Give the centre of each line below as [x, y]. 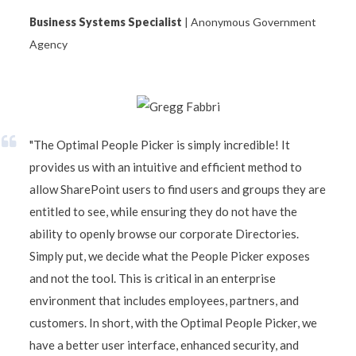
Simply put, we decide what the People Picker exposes [170, 255]
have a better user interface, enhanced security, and [164, 344]
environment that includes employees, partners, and [164, 300]
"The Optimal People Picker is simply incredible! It [160, 144]
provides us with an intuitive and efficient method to [166, 166]
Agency [48, 44]
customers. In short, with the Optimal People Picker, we [173, 322]
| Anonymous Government [249, 22]
